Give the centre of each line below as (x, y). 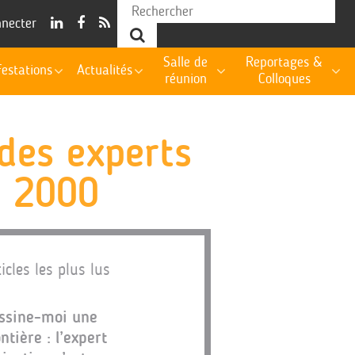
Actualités (104, 71)
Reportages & (284, 63)
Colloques (284, 79)
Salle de (186, 63)
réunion (185, 79)
